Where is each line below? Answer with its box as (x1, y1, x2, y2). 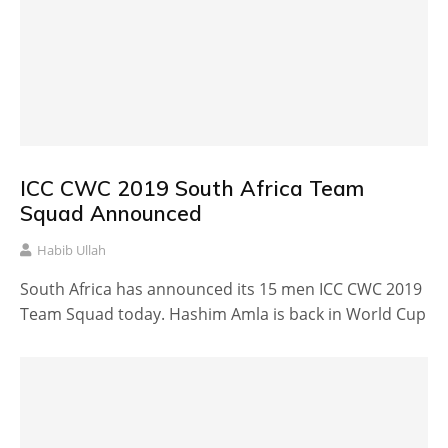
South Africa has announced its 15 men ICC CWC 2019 (20, 278, 422, 301)
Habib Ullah (37, 241, 106, 260)
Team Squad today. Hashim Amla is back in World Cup (20, 303, 426, 326)
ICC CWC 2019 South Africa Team (20, 175, 364, 202)
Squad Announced (20, 200, 202, 227)
